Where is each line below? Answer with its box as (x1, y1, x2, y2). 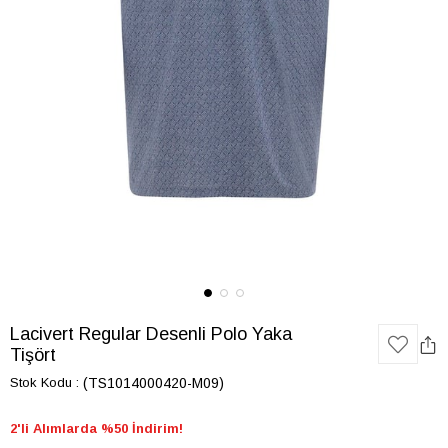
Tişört (10, 345, 56, 365)
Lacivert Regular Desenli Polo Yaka (10, 324, 292, 344)
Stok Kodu (10, 375, 72, 390)
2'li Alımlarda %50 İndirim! (10, 421, 183, 436)
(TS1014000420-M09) (83, 375, 224, 391)
